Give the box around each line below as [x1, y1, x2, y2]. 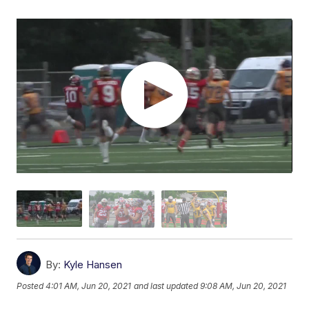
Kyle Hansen [63, 257, 123, 271]
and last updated [134, 281, 199, 292]
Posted [17, 281, 46, 292]
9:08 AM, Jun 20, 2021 [200, 281, 287, 292]
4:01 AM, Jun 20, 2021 [46, 281, 132, 292]
